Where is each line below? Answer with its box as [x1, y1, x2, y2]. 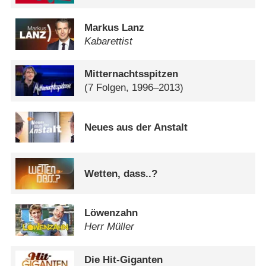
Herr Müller [84, 221, 135, 233]
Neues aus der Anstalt [84, 121, 188, 133]
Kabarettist [84, 35, 133, 47]
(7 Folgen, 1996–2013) [84, 81, 184, 93]
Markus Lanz [84, 21, 145, 33]
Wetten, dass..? [84, 167, 158, 179]
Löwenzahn [84, 207, 138, 219]
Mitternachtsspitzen [84, 68, 179, 80]
